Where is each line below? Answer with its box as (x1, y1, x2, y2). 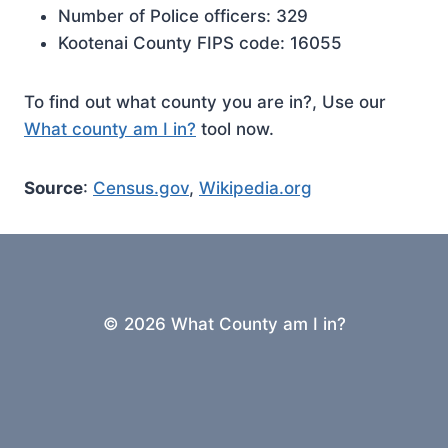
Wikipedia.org (199, 178, 312, 198)
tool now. (196, 119, 274, 139)
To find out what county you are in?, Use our (24, 92, 386, 112)
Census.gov (93, 178, 189, 198)
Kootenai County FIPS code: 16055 (58, 33, 342, 53)
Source (24, 178, 83, 198)
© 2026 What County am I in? (102, 314, 346, 334)
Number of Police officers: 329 (58, 6, 308, 26)
